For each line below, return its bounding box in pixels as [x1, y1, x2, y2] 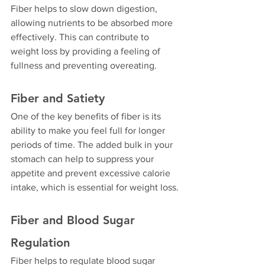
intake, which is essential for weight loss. [11, 182, 179, 193]
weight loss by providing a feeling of [11, 46, 163, 57]
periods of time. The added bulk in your [11, 140, 175, 150]
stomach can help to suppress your [11, 154, 156, 164]
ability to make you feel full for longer [11, 125, 167, 136]
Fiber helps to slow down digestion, [11, 4, 160, 14]
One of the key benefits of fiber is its [11, 111, 163, 122]
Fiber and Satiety [11, 91, 105, 106]
